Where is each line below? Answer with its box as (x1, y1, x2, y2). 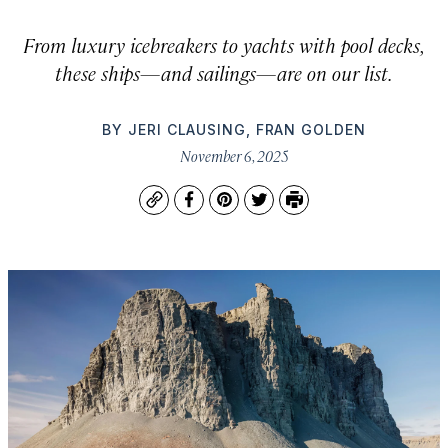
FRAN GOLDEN (255, 120, 366, 138)
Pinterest (222, 198, 297, 221)
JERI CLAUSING (128, 120, 246, 138)
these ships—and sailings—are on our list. (55, 58, 393, 86)
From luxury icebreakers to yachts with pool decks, (23, 30, 425, 58)
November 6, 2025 (179, 145, 289, 165)
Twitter (257, 198, 316, 221)
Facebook (187, 198, 264, 221)
